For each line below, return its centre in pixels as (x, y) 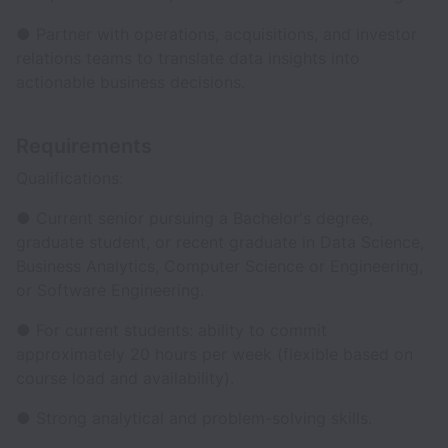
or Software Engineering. (110, 290)
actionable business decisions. (130, 82)
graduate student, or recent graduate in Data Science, (220, 242)
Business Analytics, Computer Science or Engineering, (219, 266)
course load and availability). (125, 378)
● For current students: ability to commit (171, 330)
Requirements (84, 146)
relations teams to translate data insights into (188, 58)
